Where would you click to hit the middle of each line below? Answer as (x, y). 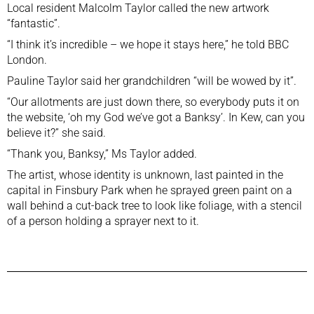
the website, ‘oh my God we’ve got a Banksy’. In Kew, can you (156, 117)
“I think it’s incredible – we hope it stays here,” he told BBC (148, 44)
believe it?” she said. (56, 132)
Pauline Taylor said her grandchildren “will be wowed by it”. (152, 81)
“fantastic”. (34, 23)
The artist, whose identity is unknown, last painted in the (145, 175)
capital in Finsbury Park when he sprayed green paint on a (150, 190)
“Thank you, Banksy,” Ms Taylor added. (102, 153)
